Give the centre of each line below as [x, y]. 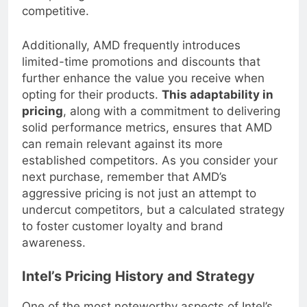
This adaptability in [218, 105]
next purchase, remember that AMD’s [124, 187]
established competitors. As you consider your [150, 171]
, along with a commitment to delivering [172, 122]
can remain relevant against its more [122, 155]
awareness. [54, 253]
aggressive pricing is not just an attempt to [139, 204]
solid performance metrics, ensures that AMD [147, 138]
